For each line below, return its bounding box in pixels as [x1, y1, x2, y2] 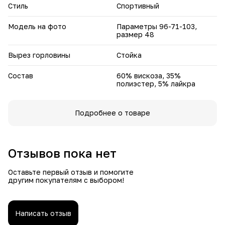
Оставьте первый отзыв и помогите [8, 167, 134, 176]
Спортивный [117, 1, 159, 10]
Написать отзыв [15, 208, 71, 217]
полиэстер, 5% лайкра [117, 79, 195, 88]
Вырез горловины [8, 50, 70, 59]
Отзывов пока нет [8, 145, 117, 160]
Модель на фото [8, 22, 66, 31]
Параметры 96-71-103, [117, 22, 197, 31]
